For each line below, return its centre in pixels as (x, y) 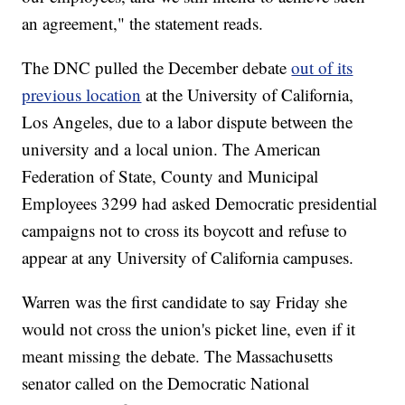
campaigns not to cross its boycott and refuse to (185, 231)
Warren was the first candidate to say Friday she (185, 302)
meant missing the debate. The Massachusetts (178, 356)
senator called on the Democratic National (166, 383)
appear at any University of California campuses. (188, 258)
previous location (82, 95)
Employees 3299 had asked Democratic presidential (200, 203)
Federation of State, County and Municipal (170, 176)
